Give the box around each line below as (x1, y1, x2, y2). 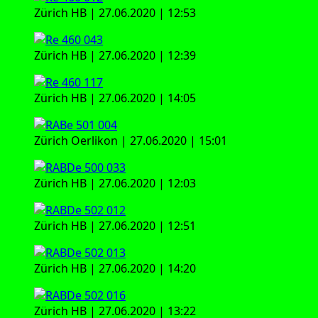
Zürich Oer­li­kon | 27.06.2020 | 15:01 (34, 132, 227, 148)
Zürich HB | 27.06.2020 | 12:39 (34, 47, 196, 63)
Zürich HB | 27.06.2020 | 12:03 (34, 175, 196, 191)
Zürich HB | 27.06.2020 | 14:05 (34, 89, 196, 106)
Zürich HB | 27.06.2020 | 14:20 (34, 260, 196, 276)
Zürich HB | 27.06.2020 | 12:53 (34, 4, 196, 21)
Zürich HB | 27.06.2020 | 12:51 (34, 217, 196, 234)
